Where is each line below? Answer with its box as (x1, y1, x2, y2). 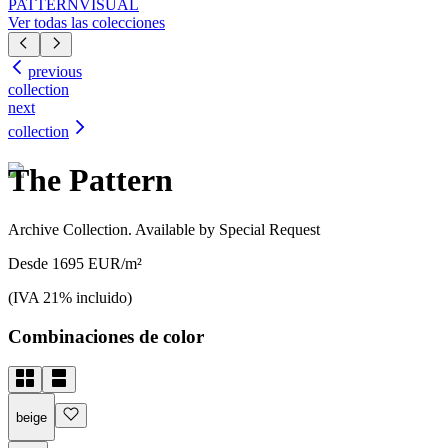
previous (28, 63, 82, 80)
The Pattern (8, 162, 173, 199)
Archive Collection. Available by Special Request (8, 220, 320, 238)
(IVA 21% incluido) (8, 288, 132, 306)
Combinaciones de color (8, 325, 204, 347)
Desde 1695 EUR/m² (8, 254, 142, 272)
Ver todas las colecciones (8, 14, 165, 31)
